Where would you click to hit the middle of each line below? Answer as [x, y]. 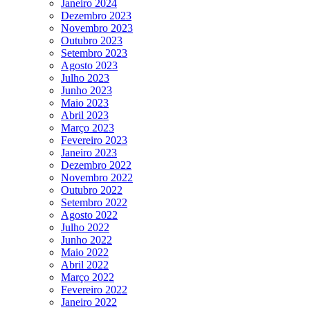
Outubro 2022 [92, 190]
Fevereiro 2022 [94, 289]
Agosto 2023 [89, 65]
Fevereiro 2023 [94, 140]
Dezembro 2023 [96, 15]
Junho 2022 [86, 239]
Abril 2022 [85, 264]
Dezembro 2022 [96, 165]
